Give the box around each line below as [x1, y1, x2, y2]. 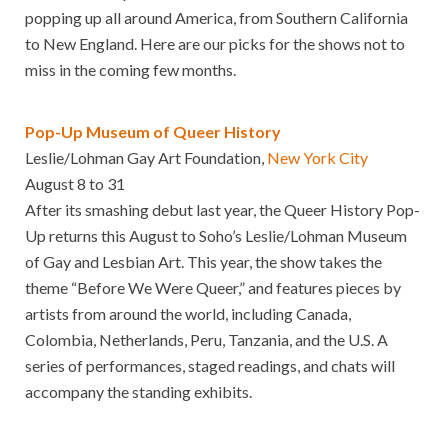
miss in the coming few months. [25, 59, 236, 79]
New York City [267, 147, 368, 167]
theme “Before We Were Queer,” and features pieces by [25, 277, 401, 297]
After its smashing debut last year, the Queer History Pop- [25, 199, 420, 219]
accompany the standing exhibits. [25, 381, 252, 401]
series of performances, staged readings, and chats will [25, 355, 395, 375]
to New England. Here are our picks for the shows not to [25, 33, 405, 53]
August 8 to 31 [25, 173, 125, 193]
